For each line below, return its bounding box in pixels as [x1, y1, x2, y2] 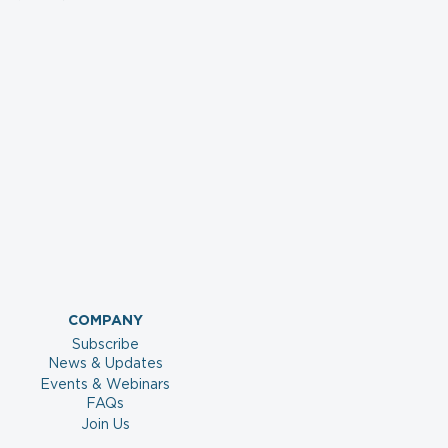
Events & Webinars [40, 378, 170, 392]
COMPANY [67, 314, 143, 328]
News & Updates [47, 357, 163, 371]
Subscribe [71, 338, 139, 352]
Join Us [80, 418, 130, 432]
